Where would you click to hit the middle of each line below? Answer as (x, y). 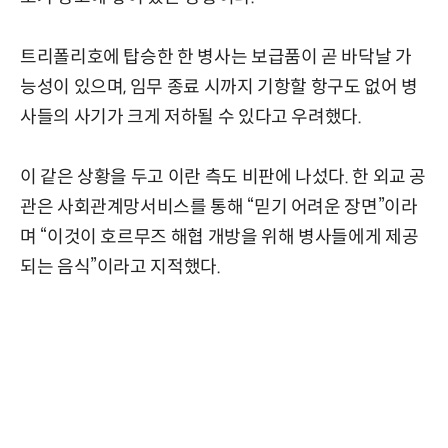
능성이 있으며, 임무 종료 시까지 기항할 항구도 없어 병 (219, 86)
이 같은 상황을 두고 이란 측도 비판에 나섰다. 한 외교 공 (223, 176)
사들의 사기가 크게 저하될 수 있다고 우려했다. (191, 116)
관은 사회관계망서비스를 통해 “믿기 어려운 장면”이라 (219, 206)
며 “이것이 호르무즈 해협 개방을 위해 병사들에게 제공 (219, 236)
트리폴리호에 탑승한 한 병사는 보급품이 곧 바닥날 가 (216, 56)
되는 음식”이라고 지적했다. (120, 266)
